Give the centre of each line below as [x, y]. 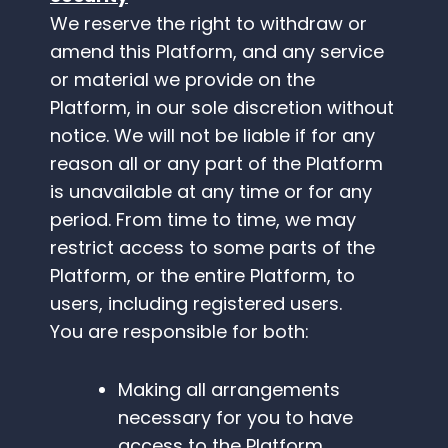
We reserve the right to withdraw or [208, 24]
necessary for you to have [235, 418]
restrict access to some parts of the [212, 248]
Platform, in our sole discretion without [222, 108]
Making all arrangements [229, 390]
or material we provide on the [182, 80]
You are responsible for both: [179, 332]
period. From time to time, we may [203, 220]
